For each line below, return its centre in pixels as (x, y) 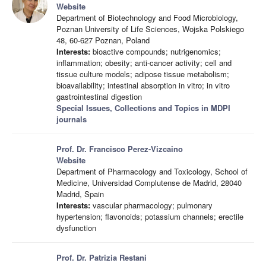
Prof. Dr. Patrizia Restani (102, 257)
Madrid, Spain (80, 194)
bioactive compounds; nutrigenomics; (156, 51)
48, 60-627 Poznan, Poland (103, 40)
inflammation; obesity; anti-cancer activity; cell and (144, 63)
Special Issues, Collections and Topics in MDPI (143, 108)
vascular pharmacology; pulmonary (151, 205)
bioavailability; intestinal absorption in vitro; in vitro (143, 85)
